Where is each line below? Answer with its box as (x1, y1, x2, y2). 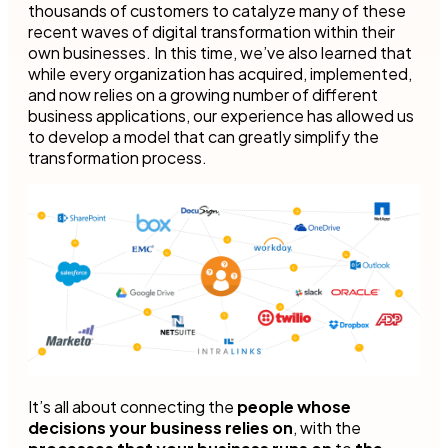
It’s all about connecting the (28, 396, 237, 418)
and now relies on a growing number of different (28, 83, 378, 105)
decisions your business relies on (28, 417, 293, 439)
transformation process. (28, 146, 207, 168)
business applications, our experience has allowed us (28, 104, 414, 126)
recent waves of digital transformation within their (28, 20, 395, 42)
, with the (293, 417, 361, 439)
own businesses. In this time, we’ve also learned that (28, 41, 412, 63)
